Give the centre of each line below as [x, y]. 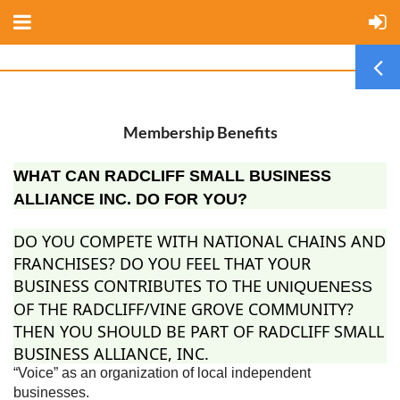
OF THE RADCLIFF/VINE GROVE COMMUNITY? [183, 309]
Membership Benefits [200, 132]
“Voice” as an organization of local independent [162, 373]
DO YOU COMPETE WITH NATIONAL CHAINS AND [200, 241]
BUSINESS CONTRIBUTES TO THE [137, 286]
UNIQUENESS [319, 287]
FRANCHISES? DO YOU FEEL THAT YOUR [162, 263]
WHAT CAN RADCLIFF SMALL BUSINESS [172, 176]
